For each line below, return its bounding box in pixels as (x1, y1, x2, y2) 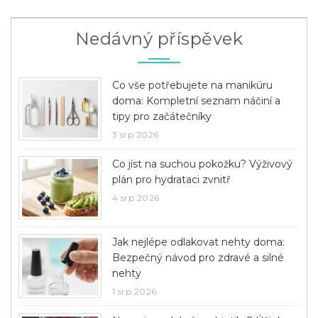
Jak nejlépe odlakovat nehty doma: (111, 236, 285, 249)
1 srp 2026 (111, 286, 157, 297)
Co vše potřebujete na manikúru (111, 78, 273, 92)
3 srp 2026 (111, 128, 159, 140)
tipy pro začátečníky (111, 109, 212, 123)
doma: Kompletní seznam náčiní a (111, 94, 280, 107)
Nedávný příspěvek (75, 28, 243, 49)
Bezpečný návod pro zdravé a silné (111, 251, 284, 265)
